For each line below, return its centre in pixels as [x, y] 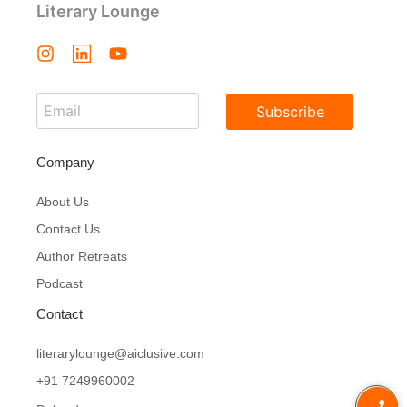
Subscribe [290, 111]
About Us [63, 202]
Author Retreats [82, 257]
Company [65, 162]
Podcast [60, 284]
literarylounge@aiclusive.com [120, 354]
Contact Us [68, 229]
